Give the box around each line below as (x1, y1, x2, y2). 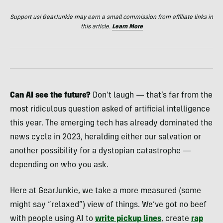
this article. (80, 23, 112, 30)
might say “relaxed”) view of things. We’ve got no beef (10, 201, 207, 209)
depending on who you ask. (10, 161, 109, 169)
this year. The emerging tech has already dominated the (10, 119, 213, 127)
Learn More (111, 23, 143, 30)
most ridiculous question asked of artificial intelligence (10, 105, 210, 113)
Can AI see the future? (10, 91, 91, 100)
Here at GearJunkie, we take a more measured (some (10, 187, 201, 195)
